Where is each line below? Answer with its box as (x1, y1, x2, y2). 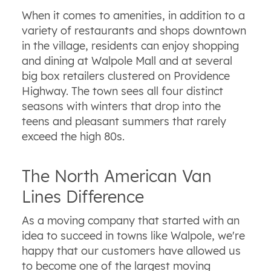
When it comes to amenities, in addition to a (21, 8, 245, 23)
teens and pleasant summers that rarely (21, 114, 226, 129)
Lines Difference (21, 186, 144, 207)
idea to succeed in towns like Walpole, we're (21, 228, 245, 243)
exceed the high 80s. (21, 129, 125, 144)
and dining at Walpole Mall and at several (21, 54, 232, 68)
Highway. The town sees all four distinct (21, 84, 223, 99)
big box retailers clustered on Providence (21, 69, 230, 83)
